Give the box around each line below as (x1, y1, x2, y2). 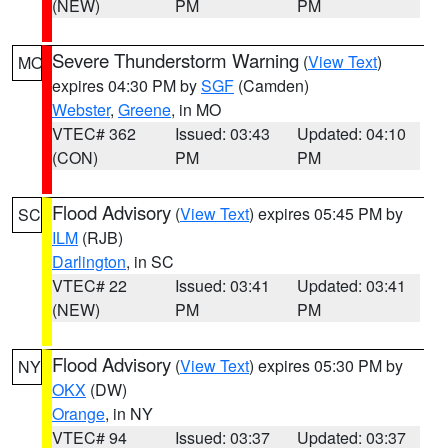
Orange (52, 402, 105, 425)
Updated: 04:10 (297, 122, 407, 145)
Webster (52, 98, 110, 121)
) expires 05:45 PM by (249, 202, 403, 225)
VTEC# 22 (52, 274, 127, 297)
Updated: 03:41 (297, 274, 407, 297)
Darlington (52, 250, 126, 273)
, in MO (171, 98, 221, 121)
